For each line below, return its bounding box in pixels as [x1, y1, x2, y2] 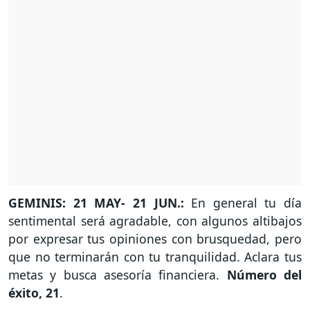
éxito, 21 [8, 284, 60, 302]
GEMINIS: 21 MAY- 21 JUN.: [8, 194, 184, 212]
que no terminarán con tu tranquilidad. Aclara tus [8, 248, 302, 266]
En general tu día [183, 194, 302, 212]
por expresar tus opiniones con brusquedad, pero [8, 230, 302, 248]
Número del [226, 266, 302, 284]
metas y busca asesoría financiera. [8, 266, 227, 284]
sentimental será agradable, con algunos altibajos [8, 212, 302, 230]
